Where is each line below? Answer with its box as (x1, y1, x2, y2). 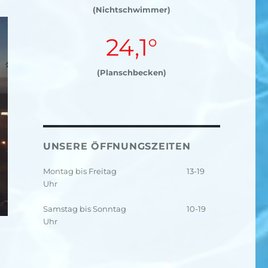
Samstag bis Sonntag (42, 204, 126, 214)
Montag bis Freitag (42, 166, 117, 176)
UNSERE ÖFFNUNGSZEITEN (42, 141, 191, 152)
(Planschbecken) (96, 68, 166, 77)
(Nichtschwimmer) (92, 5, 170, 14)
